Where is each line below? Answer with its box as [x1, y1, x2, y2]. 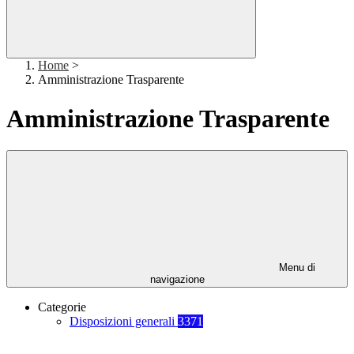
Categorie [38, 300, 86, 314]
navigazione [149, 273, 205, 286]
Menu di [276, 262, 315, 274]
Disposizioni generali [70, 314, 178, 329]
